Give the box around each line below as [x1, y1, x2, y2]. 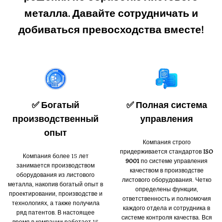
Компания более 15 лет [22, 153, 89, 160]
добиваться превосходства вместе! [18, 24, 204, 36]
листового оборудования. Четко [121, 176, 212, 183]
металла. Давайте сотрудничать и [24, 7, 198, 20]
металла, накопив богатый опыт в [8, 181, 103, 188]
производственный [12, 114, 99, 125]
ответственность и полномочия [122, 195, 211, 202]
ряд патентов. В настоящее [16, 209, 95, 216]
